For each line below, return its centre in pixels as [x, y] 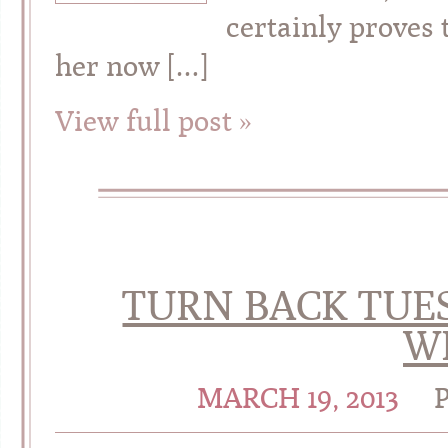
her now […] [131, 66]
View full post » [153, 120]
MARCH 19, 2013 [301, 398]
